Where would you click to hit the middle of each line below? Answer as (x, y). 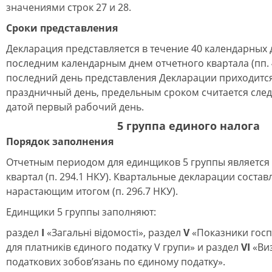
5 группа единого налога (189, 126)
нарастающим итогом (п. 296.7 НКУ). (92, 191)
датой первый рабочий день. (75, 107)
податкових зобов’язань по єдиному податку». (116, 262)
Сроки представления (62, 28)
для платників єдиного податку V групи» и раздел (124, 247)
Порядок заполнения (60, 141)
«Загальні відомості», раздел (114, 233)
